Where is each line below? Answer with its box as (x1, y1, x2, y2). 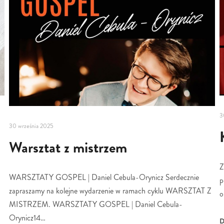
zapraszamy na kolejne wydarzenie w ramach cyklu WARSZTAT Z (8, 184, 211, 196)
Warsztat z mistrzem (8, 136, 127, 158)
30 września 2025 (8, 121, 53, 131)
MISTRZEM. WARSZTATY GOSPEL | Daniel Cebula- (8, 198, 182, 210)
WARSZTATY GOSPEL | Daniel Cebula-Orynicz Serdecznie (8, 171, 199, 183)
